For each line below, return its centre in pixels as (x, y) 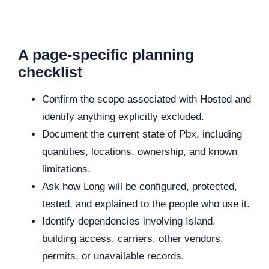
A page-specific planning (106, 54)
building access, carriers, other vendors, (133, 238)
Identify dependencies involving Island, (129, 221)
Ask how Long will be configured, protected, (140, 186)
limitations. (66, 169)
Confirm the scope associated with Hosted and (147, 99)
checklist (50, 72)
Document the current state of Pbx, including (142, 134)
